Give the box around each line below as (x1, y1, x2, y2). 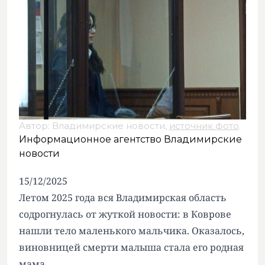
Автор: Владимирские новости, (19, 120, 169, 131)
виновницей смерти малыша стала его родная (19, 241, 244, 254)
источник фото (169, 120, 239, 131)
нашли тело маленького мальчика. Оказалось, (19, 224, 244, 237)
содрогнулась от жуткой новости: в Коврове (19, 208, 231, 221)
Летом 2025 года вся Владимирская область (19, 191, 227, 204)
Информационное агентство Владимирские (19, 134, 242, 145)
